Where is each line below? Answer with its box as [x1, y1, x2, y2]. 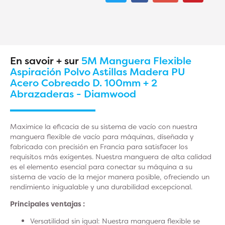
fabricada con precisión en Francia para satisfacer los [10, 142, 188, 151]
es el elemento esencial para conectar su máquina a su [10, 162, 192, 171]
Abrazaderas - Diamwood [10, 87, 136, 100]
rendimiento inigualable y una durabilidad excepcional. [10, 182, 192, 191]
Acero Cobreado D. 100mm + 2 [10, 76, 157, 89]
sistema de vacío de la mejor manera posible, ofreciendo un [10, 172, 209, 181]
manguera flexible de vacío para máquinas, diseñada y [10, 132, 194, 141]
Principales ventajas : [10, 199, 85, 208]
